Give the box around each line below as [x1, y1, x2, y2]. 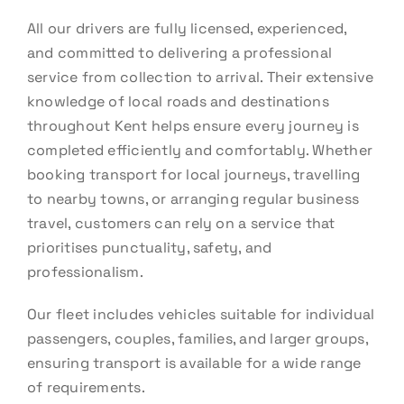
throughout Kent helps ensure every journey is [26, 115, 359, 135]
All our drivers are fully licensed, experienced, [26, 18, 347, 38]
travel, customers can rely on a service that [26, 213, 335, 233]
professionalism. [26, 262, 143, 281]
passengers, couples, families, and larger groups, [26, 328, 368, 348]
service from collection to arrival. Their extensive [26, 67, 374, 87]
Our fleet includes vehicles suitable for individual [26, 304, 375, 324]
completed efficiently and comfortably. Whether [26, 140, 373, 160]
